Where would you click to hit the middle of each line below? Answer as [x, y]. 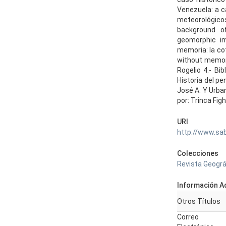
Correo [188, 217]
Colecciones [198, 153]
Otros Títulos [199, 201]
